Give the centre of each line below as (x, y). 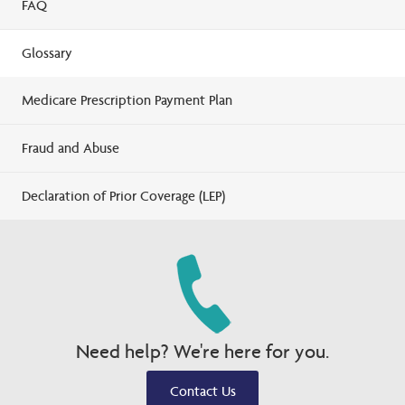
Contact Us (202, 391)
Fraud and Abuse (71, 147)
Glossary (47, 52)
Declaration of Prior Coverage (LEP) (123, 195)
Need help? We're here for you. (202, 351)
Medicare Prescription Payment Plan (127, 99)
